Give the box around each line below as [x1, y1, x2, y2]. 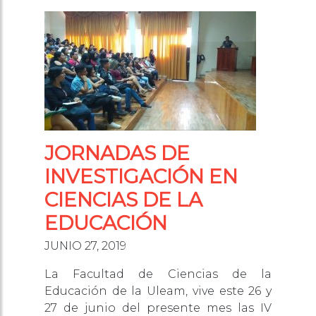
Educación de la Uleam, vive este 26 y [44, 284, 272, 298]
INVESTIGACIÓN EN [44, 164, 238, 189]
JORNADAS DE [44, 141, 190, 166]
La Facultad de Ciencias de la [44, 267, 272, 281]
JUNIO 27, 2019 [44, 239, 126, 253]
